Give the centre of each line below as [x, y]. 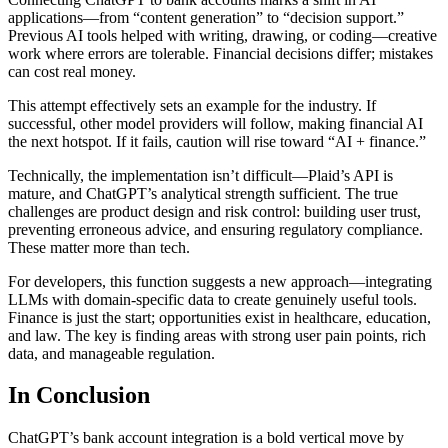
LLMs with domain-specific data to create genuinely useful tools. [212, 299]
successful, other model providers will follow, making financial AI [215, 123]
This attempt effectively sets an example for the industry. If [192, 105]
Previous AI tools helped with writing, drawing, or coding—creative [222, 35]
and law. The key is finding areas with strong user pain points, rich [217, 335]
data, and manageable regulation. [111, 353]
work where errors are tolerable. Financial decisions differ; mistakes [220, 53]
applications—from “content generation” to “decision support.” [206, 17]
